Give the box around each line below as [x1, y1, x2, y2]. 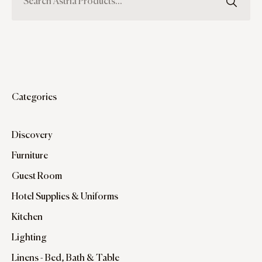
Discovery [12, 131, 52, 141]
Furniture [12, 151, 48, 161]
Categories [12, 93, 57, 103]
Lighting [12, 233, 47, 243]
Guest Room [12, 172, 62, 182]
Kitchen [12, 213, 43, 223]
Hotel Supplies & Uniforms [12, 192, 118, 202]
